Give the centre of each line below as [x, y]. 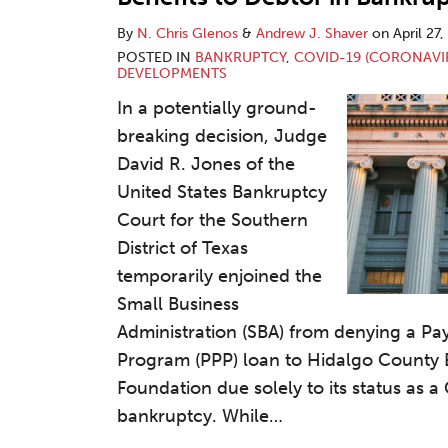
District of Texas [182, 248]
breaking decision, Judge [222, 136]
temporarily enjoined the [219, 276]
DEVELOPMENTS [172, 73]
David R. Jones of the [206, 164]
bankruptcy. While [193, 416]
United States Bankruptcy [222, 192]
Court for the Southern [212, 220]
